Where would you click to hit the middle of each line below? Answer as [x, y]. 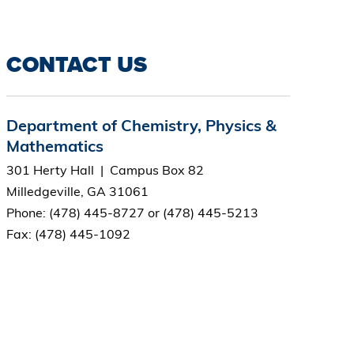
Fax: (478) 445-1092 [68, 234]
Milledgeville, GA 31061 [77, 192]
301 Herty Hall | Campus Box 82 [105, 170]
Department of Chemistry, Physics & [141, 126]
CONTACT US [76, 65]
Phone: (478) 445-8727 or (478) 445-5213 [132, 213]
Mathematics [55, 146]
